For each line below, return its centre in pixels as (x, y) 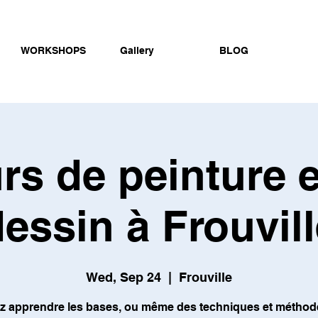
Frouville (205, 277)
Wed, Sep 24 (124, 277)
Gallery (137, 50)
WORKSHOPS (53, 50)
